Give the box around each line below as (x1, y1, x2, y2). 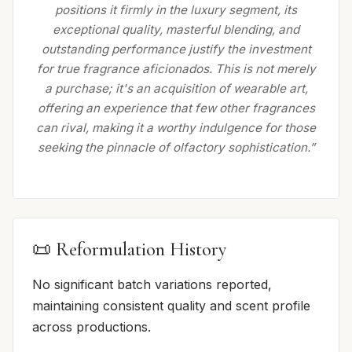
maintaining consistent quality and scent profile (32, 297, 310, 313)
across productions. (32, 318, 151, 335)
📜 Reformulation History (32, 237, 226, 261)
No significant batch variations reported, (32, 276, 272, 292)
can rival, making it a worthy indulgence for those (36, 119, 316, 135)
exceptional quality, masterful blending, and (53, 21, 299, 37)
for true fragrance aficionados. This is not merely (36, 60, 316, 76)
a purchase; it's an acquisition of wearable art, (44, 80, 308, 96)
